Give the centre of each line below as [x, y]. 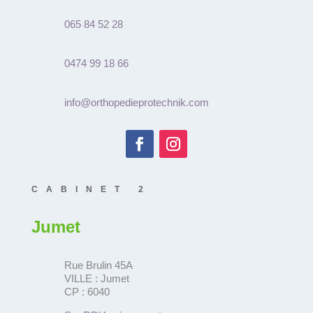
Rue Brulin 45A [98, 265]
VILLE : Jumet [96, 278]
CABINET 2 [91, 189]
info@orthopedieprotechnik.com [136, 102]
